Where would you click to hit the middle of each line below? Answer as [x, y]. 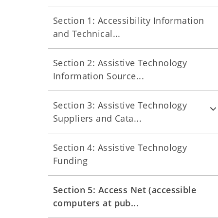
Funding [71, 161]
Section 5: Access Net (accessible [125, 190]
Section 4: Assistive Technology [120, 147]
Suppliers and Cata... [98, 118]
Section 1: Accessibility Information [129, 20]
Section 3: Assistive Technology [120, 105]
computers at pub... [96, 203]
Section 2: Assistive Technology [120, 63]
